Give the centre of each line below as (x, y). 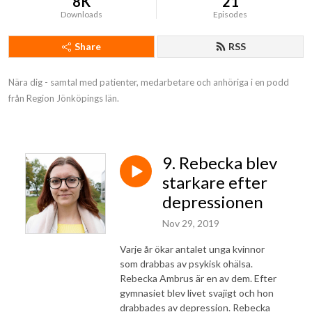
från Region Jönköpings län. (64, 98)
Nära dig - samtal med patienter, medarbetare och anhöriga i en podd (149, 82)
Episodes (231, 14)
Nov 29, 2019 (191, 223)
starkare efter (215, 182)
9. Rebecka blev (220, 163)
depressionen (213, 202)
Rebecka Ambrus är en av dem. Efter (198, 278)
